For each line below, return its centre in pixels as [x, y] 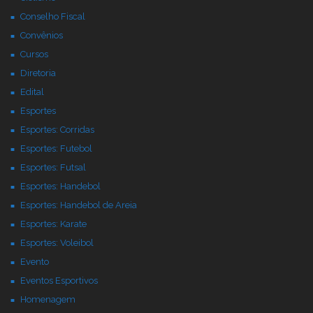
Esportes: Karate [53, 224]
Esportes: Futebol [56, 148]
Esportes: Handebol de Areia [79, 205]
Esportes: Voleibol [57, 243]
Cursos [34, 54]
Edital [32, 92]
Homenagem [48, 299]
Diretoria [38, 73]
